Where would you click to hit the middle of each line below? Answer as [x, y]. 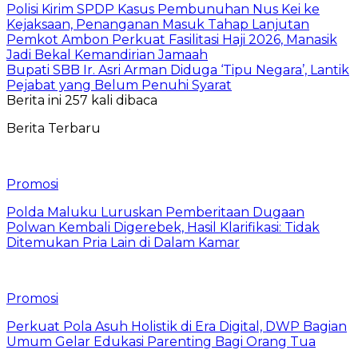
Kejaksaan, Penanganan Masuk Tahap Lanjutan [158, 24]
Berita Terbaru [54, 128]
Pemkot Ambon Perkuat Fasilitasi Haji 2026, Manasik [172, 39]
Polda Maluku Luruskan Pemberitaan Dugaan [155, 212]
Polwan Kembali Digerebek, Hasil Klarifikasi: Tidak [163, 227]
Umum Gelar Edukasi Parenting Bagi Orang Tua [161, 341]
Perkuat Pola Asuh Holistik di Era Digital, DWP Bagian [177, 326]
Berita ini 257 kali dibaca [82, 100]
